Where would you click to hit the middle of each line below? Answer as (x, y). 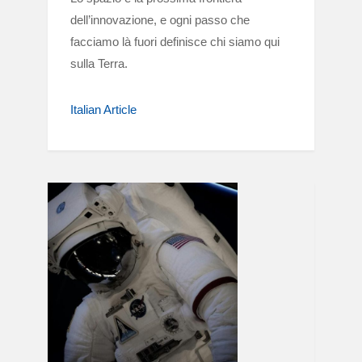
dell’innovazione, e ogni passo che (160, 20)
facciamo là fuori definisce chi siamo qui (175, 42)
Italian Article (103, 109)
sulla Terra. (99, 63)
